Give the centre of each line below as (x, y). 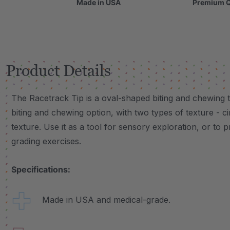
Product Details (59, 71)
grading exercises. (46, 141)
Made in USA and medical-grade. (101, 200)
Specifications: (41, 169)
